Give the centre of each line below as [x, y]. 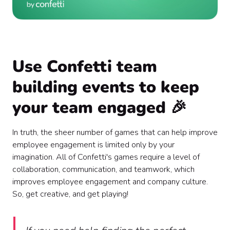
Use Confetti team [85, 67]
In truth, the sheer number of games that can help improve [115, 133]
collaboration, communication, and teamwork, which [103, 170]
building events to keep [106, 87]
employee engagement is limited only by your [93, 145]
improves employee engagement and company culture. [110, 182]
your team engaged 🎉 [100, 108]
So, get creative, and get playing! [70, 194]
